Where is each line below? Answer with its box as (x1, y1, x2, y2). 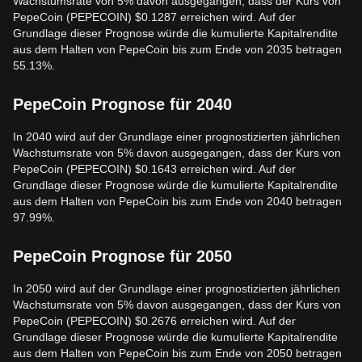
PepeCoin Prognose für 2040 (13, 95, 232, 113)
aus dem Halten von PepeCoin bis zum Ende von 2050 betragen (13, 347, 342, 360)
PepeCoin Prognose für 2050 (13, 247, 232, 265)
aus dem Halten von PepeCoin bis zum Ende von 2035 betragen (13, 43, 342, 56)
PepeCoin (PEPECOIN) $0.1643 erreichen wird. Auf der (13, 162, 296, 175)
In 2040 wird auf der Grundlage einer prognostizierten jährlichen (13, 130, 340, 143)
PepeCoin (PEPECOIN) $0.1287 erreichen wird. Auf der (13, 11, 296, 23)
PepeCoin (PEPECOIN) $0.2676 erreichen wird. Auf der (13, 314, 296, 327)
